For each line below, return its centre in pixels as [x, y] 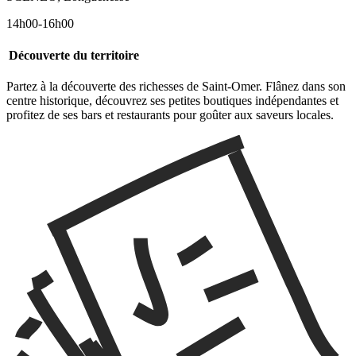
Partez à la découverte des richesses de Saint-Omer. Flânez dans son [176, 86]
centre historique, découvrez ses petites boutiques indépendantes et [172, 100]
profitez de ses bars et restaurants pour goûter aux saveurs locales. [170, 114]
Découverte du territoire [74, 55]
